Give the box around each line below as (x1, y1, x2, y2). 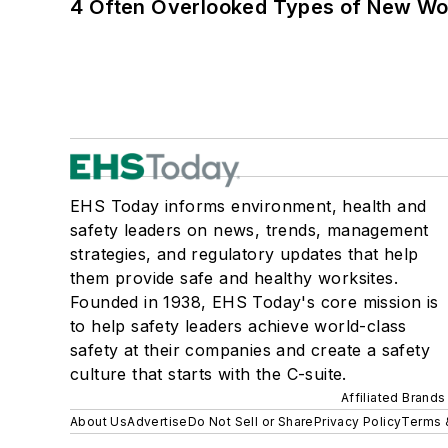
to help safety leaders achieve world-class (70, 315, 407, 336)
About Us (70, 413, 128, 429)
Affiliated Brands (340, 389, 446, 405)
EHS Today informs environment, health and (70, 195, 427, 216)
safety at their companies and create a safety (70, 339, 430, 360)
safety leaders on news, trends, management (70, 219, 429, 240)
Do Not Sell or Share (187, 413, 314, 429)
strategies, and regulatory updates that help (70, 243, 419, 264)
